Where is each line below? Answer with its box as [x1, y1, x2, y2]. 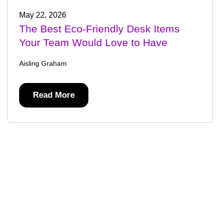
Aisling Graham [19, 59, 67, 67]
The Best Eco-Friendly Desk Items [19, 23, 180, 34]
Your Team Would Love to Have [19, 36, 167, 48]
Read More [32, 90, 75, 100]
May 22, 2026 [19, 10, 66, 19]
